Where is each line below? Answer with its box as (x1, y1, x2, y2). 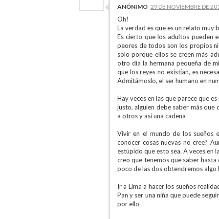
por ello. (117, 200, 141, 208)
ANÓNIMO (117, 3, 148, 10)
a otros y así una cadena (117, 112, 186, 120)
